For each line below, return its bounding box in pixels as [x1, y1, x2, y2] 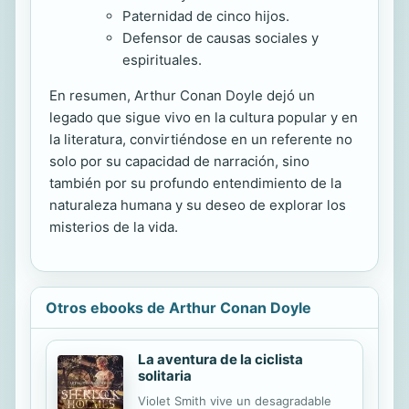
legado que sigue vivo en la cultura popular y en [49, 109, 358, 126]
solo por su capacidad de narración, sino [49, 152, 309, 170]
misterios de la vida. [49, 218, 178, 236]
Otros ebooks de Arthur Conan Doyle [46, 299, 311, 317]
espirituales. [122, 51, 202, 68]
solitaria [138, 367, 192, 384]
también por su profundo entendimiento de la [49, 174, 341, 192]
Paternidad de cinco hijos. [122, 7, 289, 25]
